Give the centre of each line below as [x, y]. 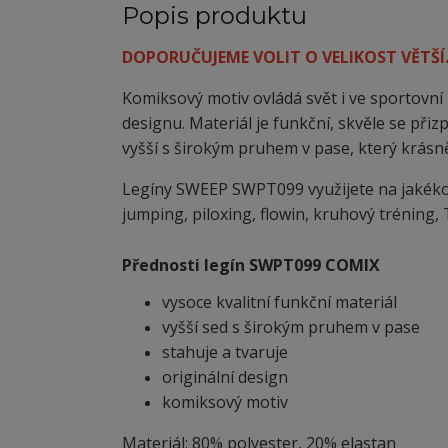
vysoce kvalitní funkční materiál [279, 301]
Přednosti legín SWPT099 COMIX [251, 264]
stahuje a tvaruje [225, 351]
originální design [225, 376]
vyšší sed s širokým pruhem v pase [291, 326]
